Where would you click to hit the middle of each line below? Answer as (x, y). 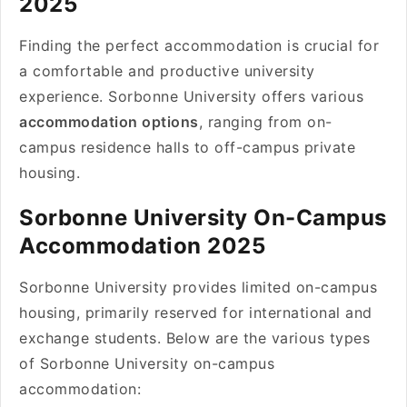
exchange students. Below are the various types (194, 338)
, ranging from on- (265, 122)
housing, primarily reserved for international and (196, 313)
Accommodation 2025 (145, 246)
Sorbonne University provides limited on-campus (198, 287)
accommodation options (109, 122)
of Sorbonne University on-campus (147, 363)
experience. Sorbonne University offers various (191, 96)
